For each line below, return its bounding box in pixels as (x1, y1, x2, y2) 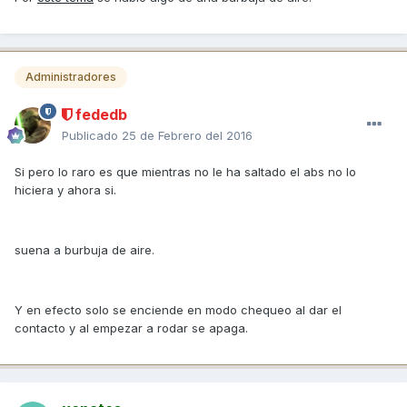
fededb (72, 104, 127, 124)
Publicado (62, 127, 122, 143)
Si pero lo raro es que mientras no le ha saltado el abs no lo (15, 164, 356, 179)
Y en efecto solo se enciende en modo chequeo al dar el (15, 302, 342, 317)
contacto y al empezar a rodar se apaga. (15, 320, 248, 335)
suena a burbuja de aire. (15, 242, 154, 257)
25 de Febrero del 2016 (122, 127, 253, 143)
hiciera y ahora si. (15, 182, 116, 197)
